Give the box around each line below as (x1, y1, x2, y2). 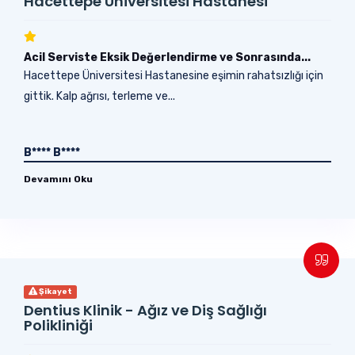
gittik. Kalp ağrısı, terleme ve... (24, 89, 175, 103)
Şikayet (37, 286, 72, 296)
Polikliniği (24, 315, 93, 335)
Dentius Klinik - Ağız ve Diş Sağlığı (24, 300, 267, 320)
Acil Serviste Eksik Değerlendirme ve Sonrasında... (24, 50, 311, 64)
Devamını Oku (24, 173, 93, 185)
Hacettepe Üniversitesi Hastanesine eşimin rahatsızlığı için (24, 68, 323, 82)
